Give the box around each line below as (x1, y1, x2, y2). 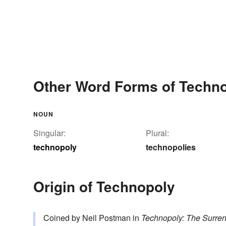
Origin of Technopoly (33, 176, 175, 197)
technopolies (146, 141, 196, 153)
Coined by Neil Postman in (43, 212, 141, 224)
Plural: (146, 127, 169, 139)
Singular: (33, 127, 66, 139)
